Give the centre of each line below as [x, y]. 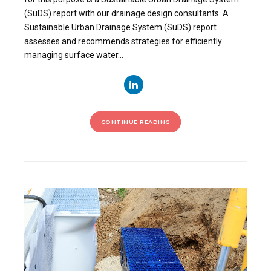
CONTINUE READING [135, 122]
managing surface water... [74, 55]
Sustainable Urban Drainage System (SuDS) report [120, 28]
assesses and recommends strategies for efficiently [123, 41]
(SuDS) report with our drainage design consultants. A [126, 14]
